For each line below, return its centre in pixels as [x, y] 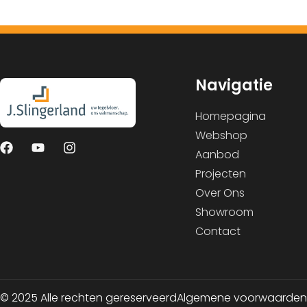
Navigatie [234, 85]
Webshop [221, 135]
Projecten [221, 173]
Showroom [224, 212]
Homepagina [231, 116]
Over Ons [220, 193]
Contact [218, 231]
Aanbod [217, 154]
